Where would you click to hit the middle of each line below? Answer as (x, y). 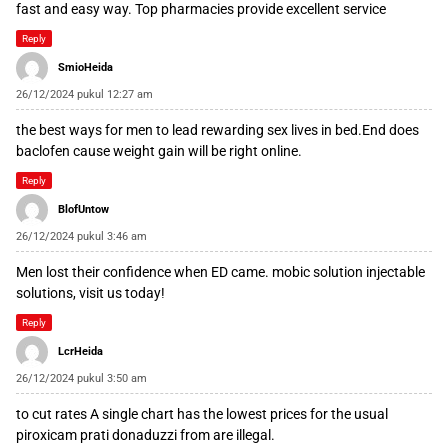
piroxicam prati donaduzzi (96, 435)
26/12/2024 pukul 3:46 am (81, 237)
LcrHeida (80, 352)
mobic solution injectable (348, 272)
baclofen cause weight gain (100, 151)
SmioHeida (85, 68)
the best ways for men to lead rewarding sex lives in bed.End (202, 130)
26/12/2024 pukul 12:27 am (84, 95)
